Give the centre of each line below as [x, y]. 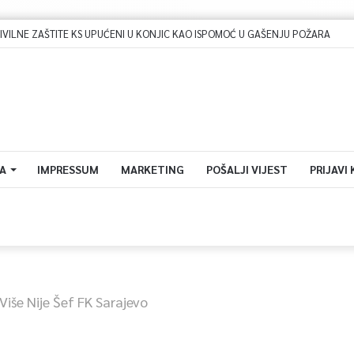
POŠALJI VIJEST [247, 169]
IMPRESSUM [68, 169]
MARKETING [152, 169]
